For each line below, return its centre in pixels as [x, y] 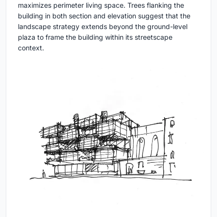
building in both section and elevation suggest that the [104, 15]
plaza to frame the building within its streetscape [95, 37]
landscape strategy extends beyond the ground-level [103, 26]
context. [31, 47]
